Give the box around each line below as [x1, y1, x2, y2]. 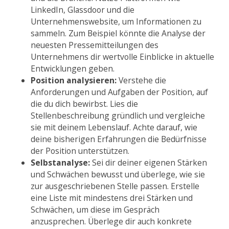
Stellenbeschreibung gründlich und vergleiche [31, 110, 205, 121]
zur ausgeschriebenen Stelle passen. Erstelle [31, 180, 199, 192]
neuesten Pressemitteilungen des [31, 39, 158, 51]
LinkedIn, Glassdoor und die [31, 4, 134, 15]
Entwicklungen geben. [31, 63, 114, 74]
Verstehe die [117, 75, 166, 86]
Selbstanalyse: [31, 157, 90, 168]
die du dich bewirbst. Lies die [31, 98, 138, 109]
